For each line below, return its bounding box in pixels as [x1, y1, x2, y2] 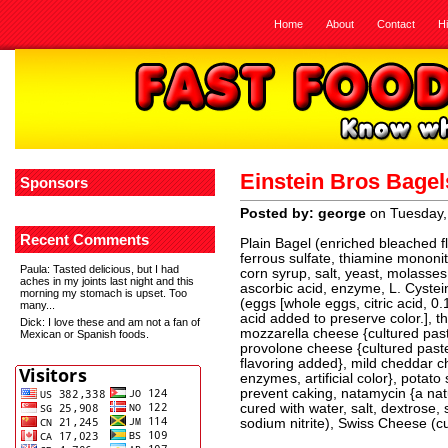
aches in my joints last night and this [20, 275, 194, 287]
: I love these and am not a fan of [42, 316, 200, 328]
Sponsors [20, 174, 88, 191]
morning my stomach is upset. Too [20, 287, 187, 299]
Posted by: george [240, 206, 366, 221]
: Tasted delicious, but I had [47, 263, 179, 275]
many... [20, 299, 55, 311]
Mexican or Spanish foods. [20, 328, 149, 340]
